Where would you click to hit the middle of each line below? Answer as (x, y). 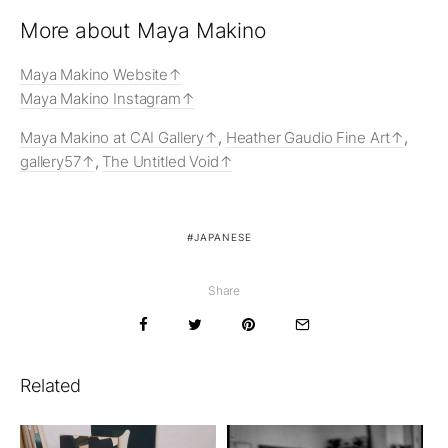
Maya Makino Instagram (100, 99)
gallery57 (50, 162)
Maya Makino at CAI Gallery (112, 138)
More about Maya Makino (143, 31)
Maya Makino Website (94, 75)
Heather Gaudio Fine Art (308, 138)
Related (50, 386)
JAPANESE (222, 237)
